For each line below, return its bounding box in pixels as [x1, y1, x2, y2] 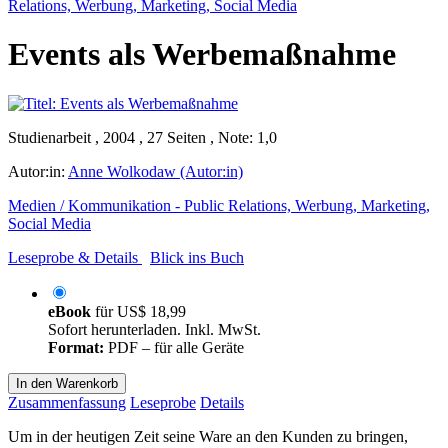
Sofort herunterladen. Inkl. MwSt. [48, 320, 261, 338]
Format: [48, 338, 104, 356]
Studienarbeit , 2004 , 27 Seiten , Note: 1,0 [8, 128, 277, 146]
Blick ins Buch [150, 248, 244, 266]
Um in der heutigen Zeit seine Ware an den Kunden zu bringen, [8, 427, 408, 445]
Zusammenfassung [8, 393, 126, 411]
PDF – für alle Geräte [104, 338, 244, 356]
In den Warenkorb [16, 375, 118, 391]
